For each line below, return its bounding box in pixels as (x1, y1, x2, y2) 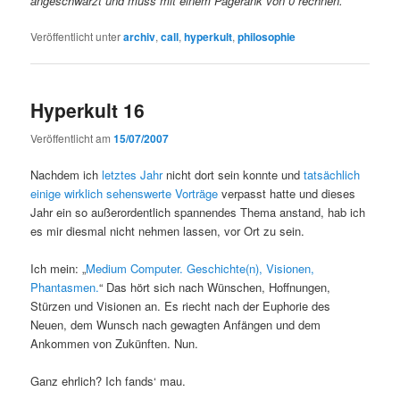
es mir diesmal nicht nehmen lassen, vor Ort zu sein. (30, 221, 305, 239)
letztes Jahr (102, 165, 163, 183)
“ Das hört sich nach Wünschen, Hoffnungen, (99, 278, 331, 296)
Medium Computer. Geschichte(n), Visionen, (86, 259, 315, 277)
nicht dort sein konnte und (162, 165, 304, 183)
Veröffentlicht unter (30, 29, 121, 45)
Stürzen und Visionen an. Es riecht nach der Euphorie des (30, 296, 331, 314)
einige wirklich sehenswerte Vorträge (30, 184, 219, 202)
